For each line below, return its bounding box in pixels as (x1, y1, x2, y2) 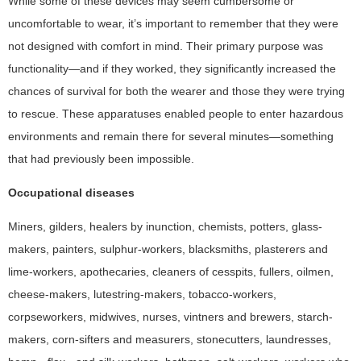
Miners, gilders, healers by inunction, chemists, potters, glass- (8, 219, 322, 233)
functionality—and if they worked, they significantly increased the (8, 61, 336, 75)
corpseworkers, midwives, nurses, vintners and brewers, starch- (8, 309, 333, 323)
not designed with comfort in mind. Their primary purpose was (8, 39, 323, 52)
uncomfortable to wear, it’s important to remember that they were (8, 16, 338, 30)
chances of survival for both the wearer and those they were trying (8, 84, 345, 98)
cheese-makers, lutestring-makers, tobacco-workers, (8, 287, 276, 301)
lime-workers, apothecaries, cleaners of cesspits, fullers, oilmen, (8, 264, 334, 278)
